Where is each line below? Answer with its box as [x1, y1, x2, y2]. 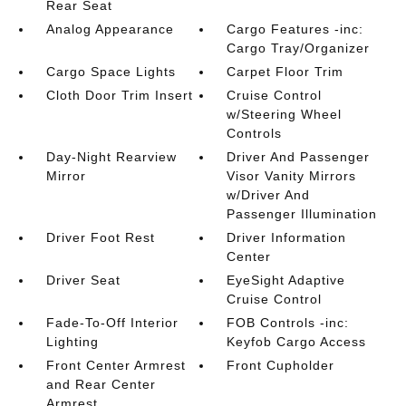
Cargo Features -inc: [227, 22, 364, 36]
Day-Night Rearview [45, 150, 177, 164]
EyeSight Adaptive [227, 273, 346, 287]
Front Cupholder [227, 358, 335, 372]
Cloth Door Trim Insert [45, 88, 193, 102]
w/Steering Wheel [227, 107, 343, 121]
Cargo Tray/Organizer [227, 41, 371, 55]
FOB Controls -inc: [227, 315, 350, 330]
